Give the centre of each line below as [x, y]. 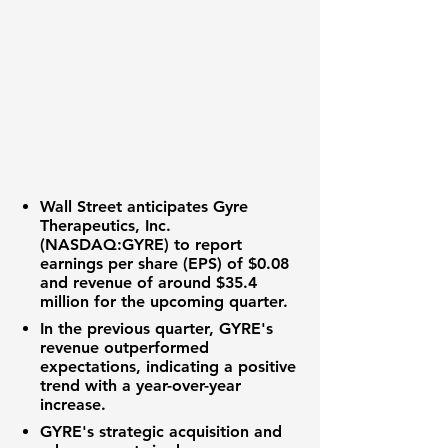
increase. [73, 404]
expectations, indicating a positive [168, 366]
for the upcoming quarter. [188, 301]
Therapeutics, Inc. [105, 225]
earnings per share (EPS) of [144, 263]
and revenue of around [128, 282]
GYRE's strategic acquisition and [161, 431]
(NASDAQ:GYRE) [104, 244]
